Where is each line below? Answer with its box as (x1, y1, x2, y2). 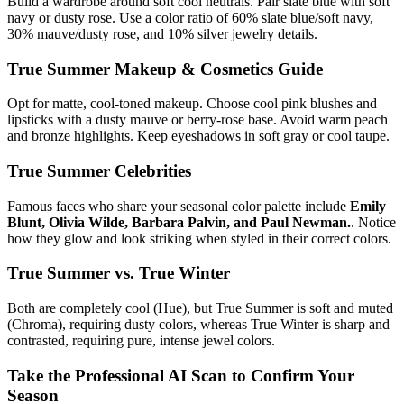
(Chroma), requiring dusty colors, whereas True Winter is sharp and (7, 317, 390, 333)
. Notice (351, 214, 396, 230)
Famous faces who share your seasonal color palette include (7, 197, 350, 214)
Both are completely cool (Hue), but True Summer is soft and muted (7, 300, 393, 317)
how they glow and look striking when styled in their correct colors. (7, 230, 391, 246)
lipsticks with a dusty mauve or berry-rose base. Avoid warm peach (7, 112, 388, 128)
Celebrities (110, 161, 191, 180)
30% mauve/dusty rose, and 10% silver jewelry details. (7, 25, 317, 41)
